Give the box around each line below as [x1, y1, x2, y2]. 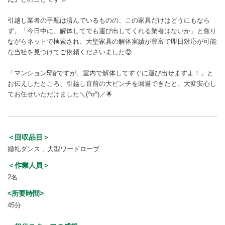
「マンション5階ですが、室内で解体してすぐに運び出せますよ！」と [8, 69, 213, 77]
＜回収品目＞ [8, 133, 50, 141]
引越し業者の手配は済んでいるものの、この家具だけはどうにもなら [8, 16, 210, 24]
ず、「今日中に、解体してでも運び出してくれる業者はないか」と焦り [8, 27, 216, 35]
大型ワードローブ [47, 145, 99, 153]
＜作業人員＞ [8, 161, 50, 169]
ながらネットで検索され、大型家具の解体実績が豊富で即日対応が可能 [8, 37, 216, 45]
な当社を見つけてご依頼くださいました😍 [8, 48, 132, 56]
